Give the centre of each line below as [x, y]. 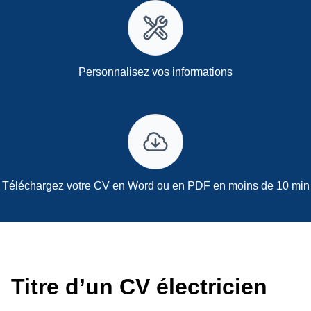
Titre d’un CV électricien [139, 287]
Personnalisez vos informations [155, 72]
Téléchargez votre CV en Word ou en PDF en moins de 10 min [155, 185]
